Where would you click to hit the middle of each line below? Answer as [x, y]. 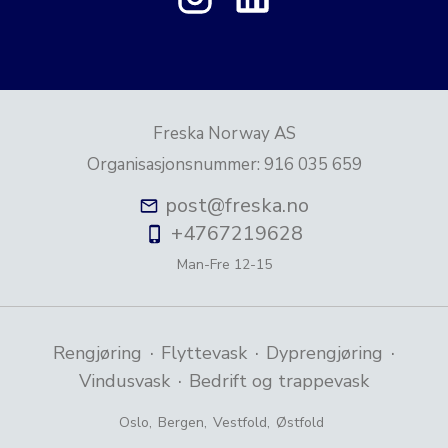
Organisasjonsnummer [171, 165]
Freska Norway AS [224, 134]
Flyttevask [204, 353]
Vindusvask [124, 381]
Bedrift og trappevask [279, 381]
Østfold [299, 423]
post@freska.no [237, 206]
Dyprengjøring [325, 353]
